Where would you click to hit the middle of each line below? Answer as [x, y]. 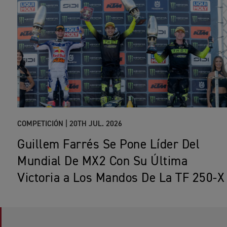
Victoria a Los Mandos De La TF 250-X [121, 179]
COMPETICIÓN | [42, 124]
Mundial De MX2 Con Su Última [102, 162]
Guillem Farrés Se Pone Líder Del [108, 145]
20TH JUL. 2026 [96, 124]
